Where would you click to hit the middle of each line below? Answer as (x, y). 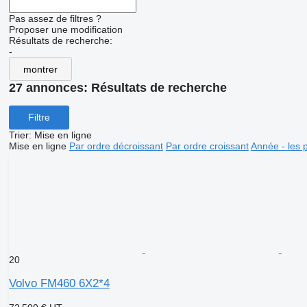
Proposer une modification (65, 29)
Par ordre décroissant (116, 146)
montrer (40, 69)
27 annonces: (50, 88)
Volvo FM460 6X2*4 (59, 283)
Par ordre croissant (207, 146)
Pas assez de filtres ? (55, 19)
